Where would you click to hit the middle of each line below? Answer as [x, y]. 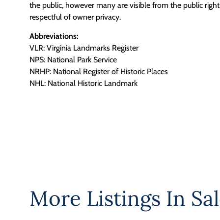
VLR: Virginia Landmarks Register [84, 48]
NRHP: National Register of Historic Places [99, 71]
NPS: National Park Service [73, 59]
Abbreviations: [54, 36]
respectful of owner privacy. [75, 17]
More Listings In [110, 199]
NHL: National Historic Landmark [83, 83]
